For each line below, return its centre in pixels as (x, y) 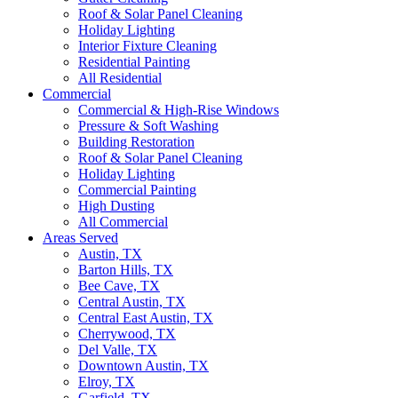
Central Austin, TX (132, 302)
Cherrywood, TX (127, 334)
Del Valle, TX (118, 350)
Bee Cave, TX (119, 286)
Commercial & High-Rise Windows (179, 110)
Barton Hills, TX (126, 270)
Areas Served (80, 238)
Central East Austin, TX (146, 318)
